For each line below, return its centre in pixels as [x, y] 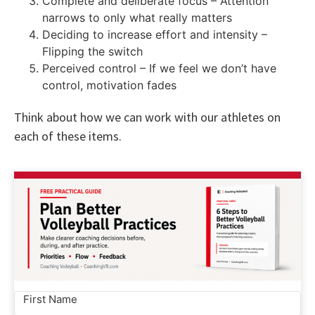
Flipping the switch [92, 52]
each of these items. [68, 136]
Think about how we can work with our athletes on [147, 117]
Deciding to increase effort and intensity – [155, 35]
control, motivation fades [109, 85]
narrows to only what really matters [137, 18]
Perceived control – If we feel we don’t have [159, 69]
